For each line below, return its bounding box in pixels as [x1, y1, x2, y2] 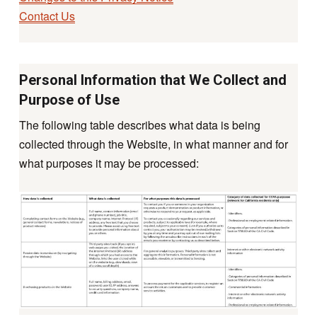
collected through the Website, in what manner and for [18, 136, 288, 153]
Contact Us [18, 8, 75, 25]
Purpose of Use [18, 91, 120, 109]
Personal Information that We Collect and [18, 71, 287, 89]
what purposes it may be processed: [18, 155, 199, 172]
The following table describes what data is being [18, 117, 260, 134]
